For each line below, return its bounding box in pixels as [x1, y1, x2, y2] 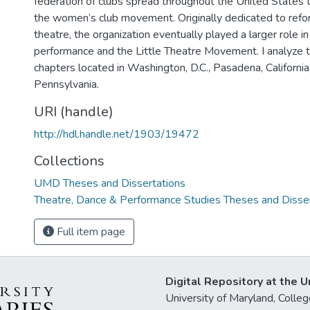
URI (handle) [34, 102, 113, 121]
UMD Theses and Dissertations [34, 176, 185, 191]
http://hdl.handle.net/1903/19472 [34, 127, 199, 142]
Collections [34, 152, 104, 170]
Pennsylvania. [34, 77, 99, 92]
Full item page [54, 224, 125, 239]
